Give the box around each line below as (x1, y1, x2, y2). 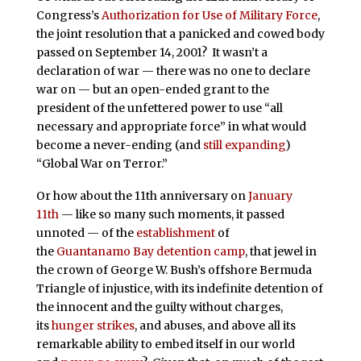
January (247, 189, 293, 204)
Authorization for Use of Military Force (101, 8, 317, 23)
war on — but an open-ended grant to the (35, 82, 269, 98)
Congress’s (35, 8, 102, 23)
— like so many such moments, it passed (58, 207, 284, 222)
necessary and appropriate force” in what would (35, 119, 306, 135)
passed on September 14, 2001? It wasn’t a (35, 45, 268, 60)
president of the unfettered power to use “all (35, 101, 283, 116)
